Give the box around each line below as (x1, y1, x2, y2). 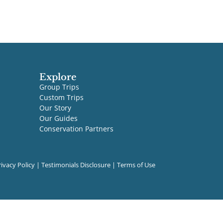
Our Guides (39, 113, 78, 123)
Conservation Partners (39, 124, 113, 134)
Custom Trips (39, 93, 84, 103)
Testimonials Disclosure (41, 160, 111, 170)
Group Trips (39, 82, 79, 92)
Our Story (39, 103, 71, 113)
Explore (39, 72, 76, 83)
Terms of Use (117, 160, 155, 170)
